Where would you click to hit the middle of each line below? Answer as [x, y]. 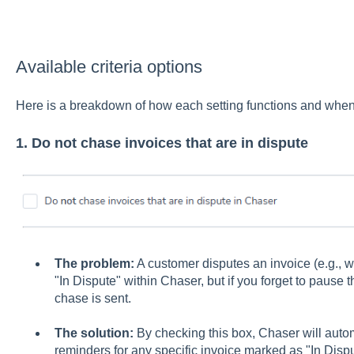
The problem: [94, 263]
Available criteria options [109, 67]
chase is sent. [92, 298]
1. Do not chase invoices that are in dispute [162, 143]
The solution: [94, 333]
